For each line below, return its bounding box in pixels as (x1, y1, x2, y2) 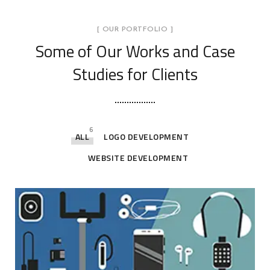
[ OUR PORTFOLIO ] (96, 26, 174, 33)
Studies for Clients (72, 61, 198, 86)
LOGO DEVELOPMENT (104, 130, 189, 143)
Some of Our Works (35, 39, 169, 63)
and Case (169, 39, 235, 63)
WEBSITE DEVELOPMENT (87, 151, 189, 164)
